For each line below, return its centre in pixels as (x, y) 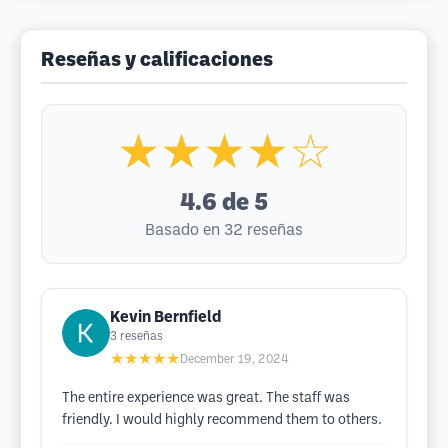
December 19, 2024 (234, 359)
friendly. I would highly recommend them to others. (222, 420)
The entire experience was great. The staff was (206, 398)
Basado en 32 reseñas (224, 230)
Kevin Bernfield (165, 317)
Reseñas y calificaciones (157, 61)
